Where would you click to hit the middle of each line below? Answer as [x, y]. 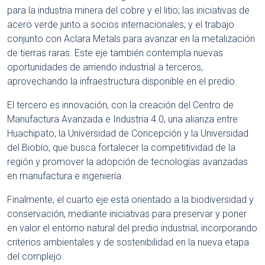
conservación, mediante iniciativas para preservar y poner [127, 214]
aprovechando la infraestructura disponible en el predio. [122, 82]
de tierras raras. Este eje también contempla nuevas [115, 53]
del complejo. [35, 257]
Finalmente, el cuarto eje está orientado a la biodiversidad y [130, 200]
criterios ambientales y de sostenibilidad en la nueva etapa [128, 243]
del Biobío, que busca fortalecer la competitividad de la [121, 148]
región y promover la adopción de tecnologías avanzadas [127, 162]
